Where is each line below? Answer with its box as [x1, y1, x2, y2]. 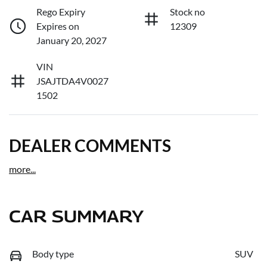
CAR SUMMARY [9, 206, 144, 226]
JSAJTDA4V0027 [36, 75, 108, 87]
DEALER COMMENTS [9, 135, 171, 156]
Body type [32, 248, 74, 260]
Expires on [36, 20, 79, 32]
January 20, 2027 [36, 35, 107, 46]
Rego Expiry [36, 6, 85, 18]
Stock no [170, 6, 205, 18]
